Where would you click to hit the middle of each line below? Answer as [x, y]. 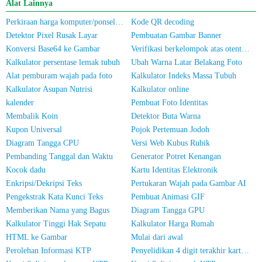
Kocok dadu [26, 170]
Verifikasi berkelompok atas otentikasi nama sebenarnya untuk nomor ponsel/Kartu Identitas [246, 49]
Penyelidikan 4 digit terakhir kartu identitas [245, 251]
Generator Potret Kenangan [176, 156]
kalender [20, 103]
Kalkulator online [160, 89]
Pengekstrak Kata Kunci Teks [54, 197]
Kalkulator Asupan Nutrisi [49, 89]
